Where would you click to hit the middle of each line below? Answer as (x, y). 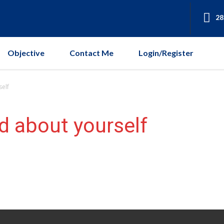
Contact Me (91, 52)
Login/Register (166, 52)
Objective (26, 52)
